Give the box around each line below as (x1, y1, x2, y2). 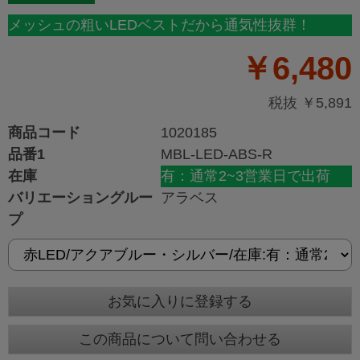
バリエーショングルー (8, 190, 153, 207)
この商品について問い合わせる (79, 331, 281, 348)
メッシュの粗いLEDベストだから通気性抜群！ (8, 17, 311, 34)
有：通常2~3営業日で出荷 (161, 168, 330, 185)
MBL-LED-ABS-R (161, 146, 272, 163)
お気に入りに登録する (108, 293, 252, 310)
